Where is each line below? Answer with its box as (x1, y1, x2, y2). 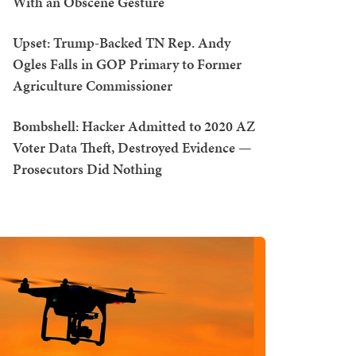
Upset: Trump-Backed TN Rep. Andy (13, 33, 230, 52)
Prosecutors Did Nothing (13, 159, 162, 179)
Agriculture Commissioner (13, 75, 172, 95)
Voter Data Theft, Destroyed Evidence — (13, 137, 252, 157)
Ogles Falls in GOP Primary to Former (13, 54, 242, 74)
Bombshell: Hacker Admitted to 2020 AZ (13, 116, 255, 136)
